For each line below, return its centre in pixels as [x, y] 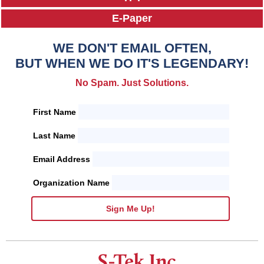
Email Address [62, 159]
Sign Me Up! [131, 209]
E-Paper [132, 19]
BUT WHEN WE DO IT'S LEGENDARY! [132, 64]
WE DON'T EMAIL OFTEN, [132, 48]
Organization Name [71, 183]
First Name [55, 112]
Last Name [54, 136]
